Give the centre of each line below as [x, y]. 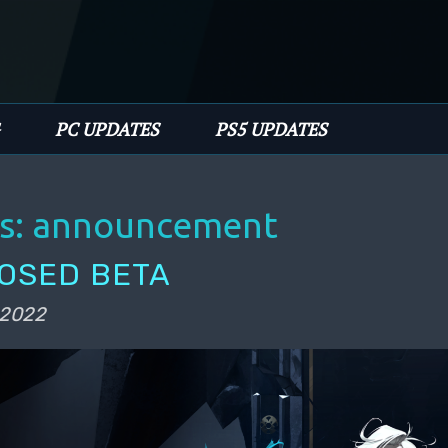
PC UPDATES [107, 129]
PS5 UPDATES [271, 129]
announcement [155, 225]
